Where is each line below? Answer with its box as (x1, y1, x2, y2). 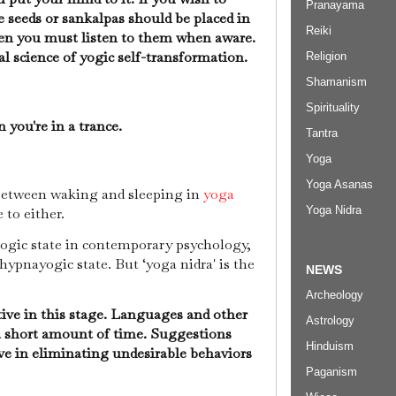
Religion (306, 49, 346, 63)
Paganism (306, 365, 357, 379)
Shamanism (306, 74, 367, 88)
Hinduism (306, 339, 354, 354)
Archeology (306, 288, 363, 302)
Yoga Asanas (306, 177, 373, 191)
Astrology (306, 314, 354, 328)
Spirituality (306, 100, 360, 114)
